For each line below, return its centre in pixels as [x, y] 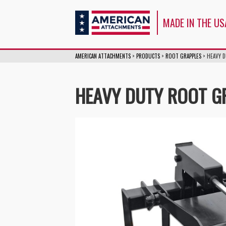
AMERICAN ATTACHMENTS [103, 56]
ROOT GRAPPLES [184, 56]
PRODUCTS [148, 56]
